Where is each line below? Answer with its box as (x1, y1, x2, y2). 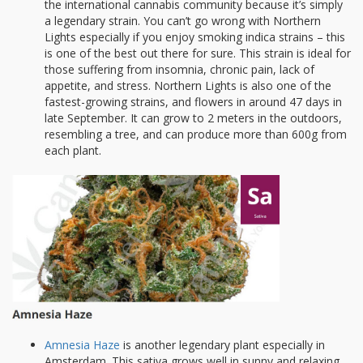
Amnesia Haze (45, 336, 120, 352)
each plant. (45, 143, 101, 159)
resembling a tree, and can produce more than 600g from (45, 126, 347, 143)
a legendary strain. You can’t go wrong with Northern (45, 13, 321, 29)
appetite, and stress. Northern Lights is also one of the (45, 78, 331, 94)
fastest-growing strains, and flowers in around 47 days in (45, 94, 342, 110)
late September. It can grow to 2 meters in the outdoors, (45, 110, 342, 126)
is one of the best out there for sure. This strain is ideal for (45, 45, 351, 62)
